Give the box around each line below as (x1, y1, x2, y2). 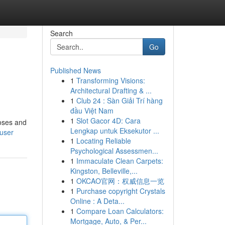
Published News (50, 65, 101, 75)
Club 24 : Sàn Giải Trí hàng (76, 95, 163, 105)
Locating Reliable (76, 136, 131, 146)
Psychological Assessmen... (70, 146, 158, 156)
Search (50, 28, 73, 38)
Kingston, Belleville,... (70, 166, 138, 176)
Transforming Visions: (76, 75, 145, 85)
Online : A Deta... (70, 196, 125, 206)
